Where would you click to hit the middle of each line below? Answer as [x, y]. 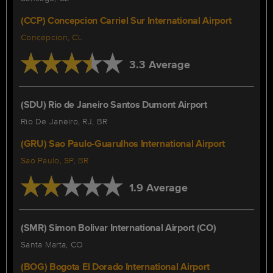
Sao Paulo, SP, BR [55, 160]
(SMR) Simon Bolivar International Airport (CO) [119, 228]
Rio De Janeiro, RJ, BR [64, 121]
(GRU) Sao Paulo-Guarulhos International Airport [123, 144]
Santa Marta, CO [52, 244]
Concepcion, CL [51, 37]
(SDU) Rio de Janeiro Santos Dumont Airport [114, 105]
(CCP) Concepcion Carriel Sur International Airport [126, 20]
